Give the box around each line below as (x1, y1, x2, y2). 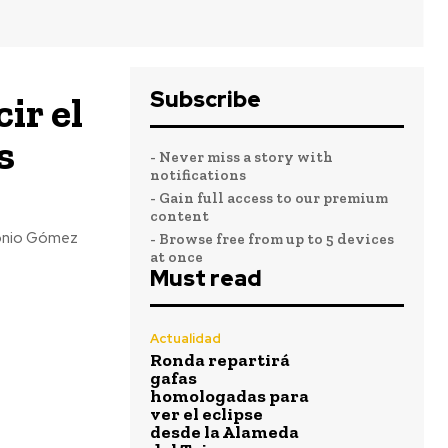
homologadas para (150, 385, 309, 407)
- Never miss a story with (150, 148, 333, 166)
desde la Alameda (150, 421, 299, 443)
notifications (150, 166, 246, 184)
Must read (150, 264, 262, 293)
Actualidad (150, 330, 221, 347)
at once (150, 248, 203, 266)
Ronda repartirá (150, 349, 290, 371)
